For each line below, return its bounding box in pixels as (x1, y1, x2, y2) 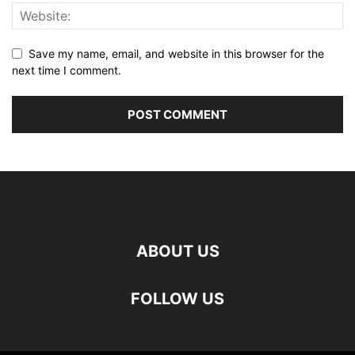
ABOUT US (136, 242, 219, 261)
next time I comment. (12, 63, 121, 78)
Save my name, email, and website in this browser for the (29, 47, 324, 61)
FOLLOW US (131, 289, 224, 309)
